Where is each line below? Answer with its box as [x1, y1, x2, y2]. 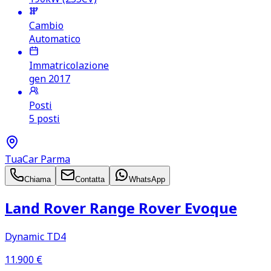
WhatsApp [129, 174, 165, 184]
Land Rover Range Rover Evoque [5, 197, 237, 218]
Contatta [75, 174, 105, 184]
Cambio [29, 18, 64, 32]
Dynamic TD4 [5, 229, 66, 243]
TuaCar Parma [5, 152, 70, 166]
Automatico [29, 31, 80, 45]
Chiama [24, 174, 51, 184]
